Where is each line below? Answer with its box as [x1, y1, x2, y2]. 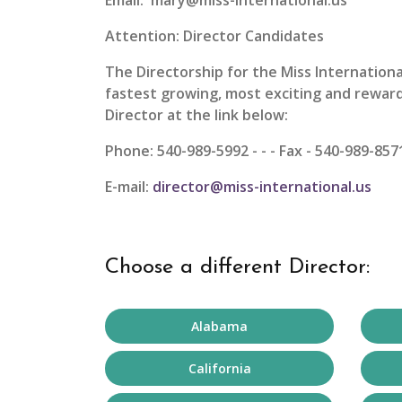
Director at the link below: [105, 105, 288, 125]
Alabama [191, 318, 248, 335]
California [188, 360, 251, 377]
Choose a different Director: [105, 257, 370, 278]
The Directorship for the [105, 62, 281, 82]
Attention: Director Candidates [105, 26, 324, 46]
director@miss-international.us [153, 177, 371, 197]
